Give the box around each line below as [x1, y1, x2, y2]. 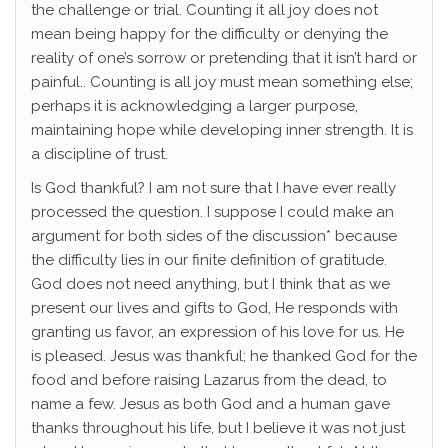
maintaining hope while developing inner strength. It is [31, 121, 413, 140]
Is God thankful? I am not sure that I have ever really [31, 179, 396, 198]
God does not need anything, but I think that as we [31, 275, 390, 294]
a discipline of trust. [31, 145, 168, 164]
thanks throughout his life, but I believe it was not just [31, 419, 405, 438]
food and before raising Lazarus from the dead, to [31, 371, 387, 390]
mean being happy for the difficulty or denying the [31, 25, 388, 44]
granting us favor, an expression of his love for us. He [31, 323, 404, 342]
